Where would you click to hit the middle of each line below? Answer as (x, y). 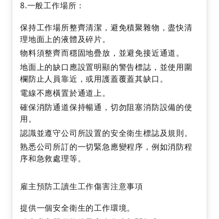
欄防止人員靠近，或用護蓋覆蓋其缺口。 (94, 79)
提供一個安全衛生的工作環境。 (78, 208)
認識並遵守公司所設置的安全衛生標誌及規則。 (106, 133)
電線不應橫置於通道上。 (65, 93)
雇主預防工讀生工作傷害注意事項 (82, 186)
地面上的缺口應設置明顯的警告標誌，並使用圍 (106, 67)
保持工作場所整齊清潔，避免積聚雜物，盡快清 (106, 27)
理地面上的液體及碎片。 (65, 39)
